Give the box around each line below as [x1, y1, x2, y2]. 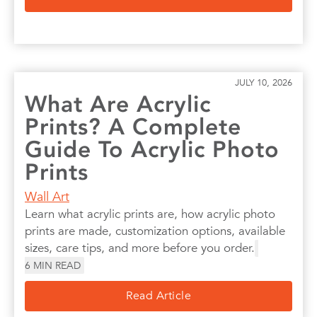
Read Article [126, 288, 191, 303]
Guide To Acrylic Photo [25, 135, 279, 163]
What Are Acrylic [25, 90, 211, 117]
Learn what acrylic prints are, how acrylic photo [25, 206, 275, 221]
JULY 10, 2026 [235, 76, 292, 88]
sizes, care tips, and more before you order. [25, 240, 255, 255]
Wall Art [25, 188, 69, 204]
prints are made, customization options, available [25, 223, 285, 238]
